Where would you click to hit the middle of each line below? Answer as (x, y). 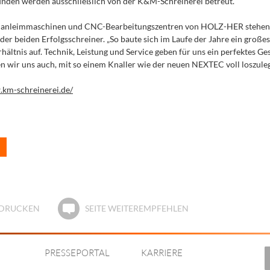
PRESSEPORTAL (77, 253)
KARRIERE (162, 253)
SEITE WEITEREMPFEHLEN (137, 208)
